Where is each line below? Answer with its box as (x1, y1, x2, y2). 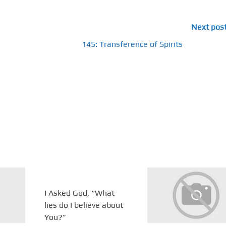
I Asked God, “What (44, 188, 115, 198)
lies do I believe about (44, 200, 124, 210)
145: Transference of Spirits (81, 39, 183, 49)
